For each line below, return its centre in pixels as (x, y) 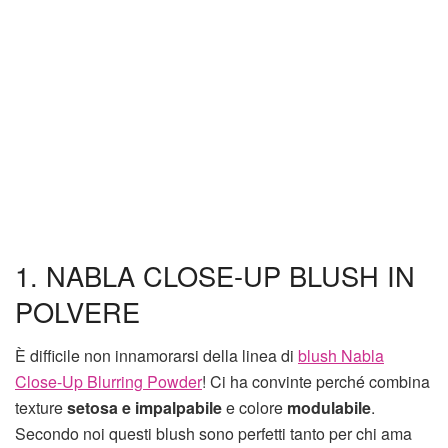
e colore (254, 408)
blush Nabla (341, 356)
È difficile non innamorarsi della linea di (156, 356)
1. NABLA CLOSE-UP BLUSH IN (215, 275)
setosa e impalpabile (144, 408)
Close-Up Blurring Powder (108, 382)
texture (41, 408)
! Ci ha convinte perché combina (316, 382)
